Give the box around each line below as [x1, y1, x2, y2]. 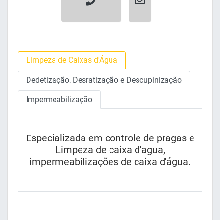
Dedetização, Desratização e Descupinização [26, 75, 182, 85]
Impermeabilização [26, 95, 92, 105]
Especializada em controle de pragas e [26, 132, 194, 144]
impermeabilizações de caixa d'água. [29, 156, 191, 168]
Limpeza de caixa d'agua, [55, 144, 165, 156]
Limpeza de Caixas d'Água [26, 55, 117, 65]
